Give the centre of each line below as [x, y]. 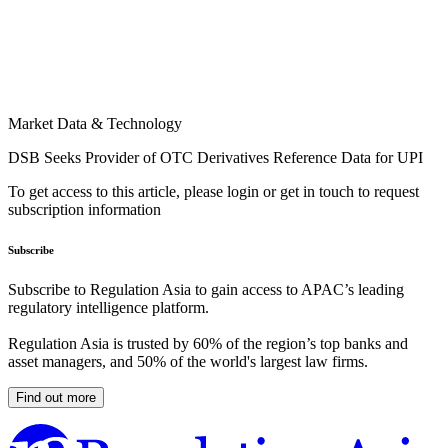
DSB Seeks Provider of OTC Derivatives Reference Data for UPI [215, 158]
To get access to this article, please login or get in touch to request [213, 192]
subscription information [84, 210]
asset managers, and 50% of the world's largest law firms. [188, 362]
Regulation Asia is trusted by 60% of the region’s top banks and [208, 344]
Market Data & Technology [95, 124]
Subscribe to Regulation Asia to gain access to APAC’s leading [206, 290]
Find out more [56, 398]
